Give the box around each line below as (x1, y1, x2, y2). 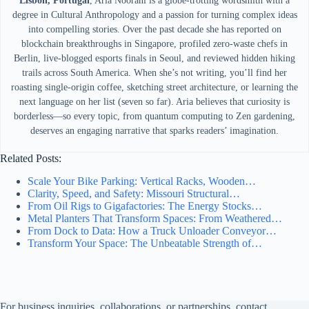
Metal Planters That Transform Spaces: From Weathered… (28, 212, 282, 225)
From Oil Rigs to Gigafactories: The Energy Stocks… (28, 200, 262, 212)
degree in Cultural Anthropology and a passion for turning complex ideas (12, 10, 297, 21)
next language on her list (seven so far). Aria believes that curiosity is (19, 97, 290, 108)
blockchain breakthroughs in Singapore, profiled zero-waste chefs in (21, 39, 288, 50)
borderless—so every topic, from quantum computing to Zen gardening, (14, 111, 295, 122)
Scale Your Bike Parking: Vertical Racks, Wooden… (28, 175, 256, 188)
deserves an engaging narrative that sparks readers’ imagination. (30, 126, 279, 137)
